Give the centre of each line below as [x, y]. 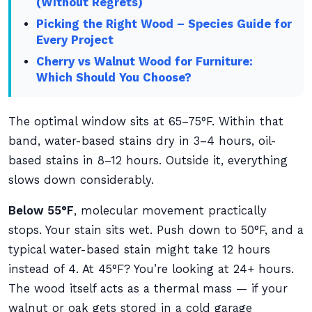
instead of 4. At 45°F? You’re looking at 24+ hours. [151, 269]
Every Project [75, 40]
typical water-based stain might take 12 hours [139, 250]
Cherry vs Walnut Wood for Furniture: [145, 62]
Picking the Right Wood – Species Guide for [164, 24]
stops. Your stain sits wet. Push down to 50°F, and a [156, 230]
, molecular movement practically [170, 211]
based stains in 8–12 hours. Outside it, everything [148, 161]
